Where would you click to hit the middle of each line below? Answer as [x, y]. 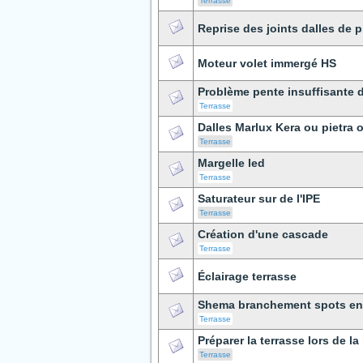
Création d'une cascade [263, 234]
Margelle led [231, 163]
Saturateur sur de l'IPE [259, 199]
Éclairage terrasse [247, 276]
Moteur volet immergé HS [267, 63]
